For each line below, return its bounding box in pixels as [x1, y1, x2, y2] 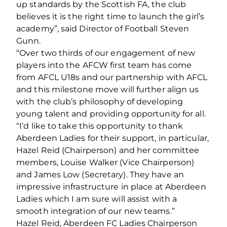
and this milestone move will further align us [16, 84, 199, 94]
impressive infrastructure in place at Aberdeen [16, 181, 206, 192]
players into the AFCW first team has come [16, 60, 192, 70]
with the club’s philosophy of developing [16, 96, 183, 106]
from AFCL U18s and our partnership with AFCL [16, 72, 208, 82]
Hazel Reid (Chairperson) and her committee [16, 145, 200, 155]
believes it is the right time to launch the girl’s [16, 11, 205, 21]
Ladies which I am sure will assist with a [16, 194, 177, 204]
